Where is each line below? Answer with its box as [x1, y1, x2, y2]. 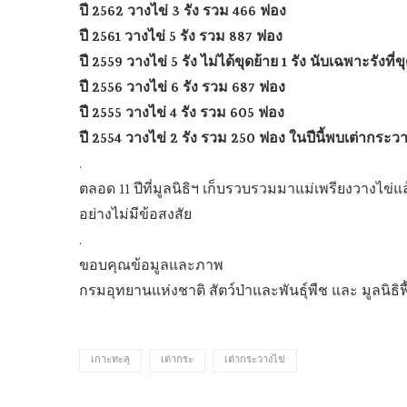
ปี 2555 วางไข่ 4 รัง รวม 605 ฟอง [79, 102, 284, 126]
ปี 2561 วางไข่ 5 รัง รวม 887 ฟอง [79, 25, 283, 50]
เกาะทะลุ [91, 352, 130, 368]
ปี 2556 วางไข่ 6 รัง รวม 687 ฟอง [79, 76, 285, 101]
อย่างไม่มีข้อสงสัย [79, 204, 192, 226]
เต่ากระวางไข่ [224, 352, 285, 368]
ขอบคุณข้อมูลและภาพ [79, 255, 223, 277]
